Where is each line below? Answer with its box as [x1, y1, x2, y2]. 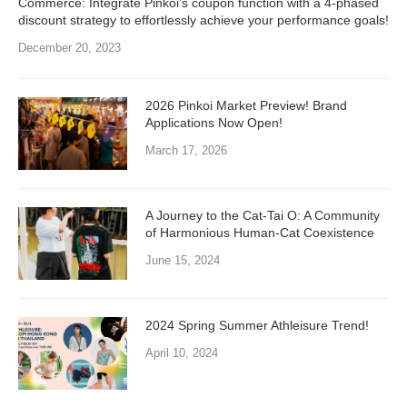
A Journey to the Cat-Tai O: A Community [145, 208, 380, 223]
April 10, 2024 [145, 346, 218, 361]
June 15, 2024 [145, 253, 220, 268]
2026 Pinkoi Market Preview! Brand [145, 98, 347, 114]
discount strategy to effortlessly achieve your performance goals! [18, 13, 389, 28]
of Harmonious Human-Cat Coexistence [145, 225, 374, 241]
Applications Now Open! [145, 115, 283, 131]
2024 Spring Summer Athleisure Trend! [145, 318, 369, 333]
